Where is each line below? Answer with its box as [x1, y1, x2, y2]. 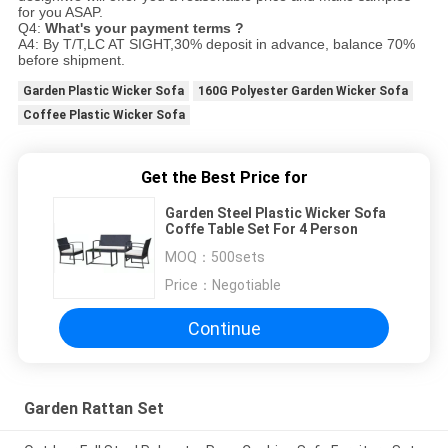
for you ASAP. [17, 4, 103, 21]
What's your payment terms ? [44, 20, 244, 37]
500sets [211, 249, 265, 266]
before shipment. [17, 52, 125, 69]
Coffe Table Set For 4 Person [165, 221, 358, 238]
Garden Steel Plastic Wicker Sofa [165, 205, 386, 222]
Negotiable [212, 277, 281, 294]
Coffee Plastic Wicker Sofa [22, 108, 185, 123]
